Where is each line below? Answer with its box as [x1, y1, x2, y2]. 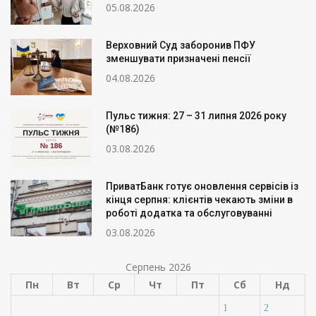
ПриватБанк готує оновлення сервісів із [106, 180, 298, 192]
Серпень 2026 [125, 260, 191, 274]
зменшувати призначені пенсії [106, 52, 251, 64]
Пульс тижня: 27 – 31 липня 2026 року [106, 109, 286, 121]
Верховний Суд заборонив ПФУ [106, 39, 255, 51]
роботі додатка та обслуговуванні [106, 207, 272, 219]
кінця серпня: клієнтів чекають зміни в [106, 193, 293, 205]
